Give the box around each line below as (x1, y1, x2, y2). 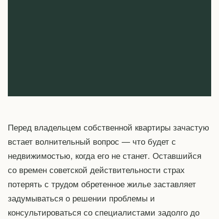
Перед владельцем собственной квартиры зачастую (8, 121, 209, 133)
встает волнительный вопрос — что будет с (8, 135, 176, 147)
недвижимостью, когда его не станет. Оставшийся (8, 149, 201, 161)
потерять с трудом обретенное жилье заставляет (8, 177, 196, 190)
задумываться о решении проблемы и (8, 192, 155, 204)
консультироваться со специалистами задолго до (8, 206, 199, 218)
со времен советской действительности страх (8, 163, 185, 175)
